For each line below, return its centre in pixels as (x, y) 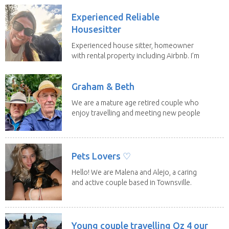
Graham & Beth (103, 86)
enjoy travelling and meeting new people (136, 113)
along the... (89, 123)
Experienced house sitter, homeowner (133, 45)
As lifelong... (91, 192)
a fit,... (81, 66)
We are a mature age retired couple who (135, 102)
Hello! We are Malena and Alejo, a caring (134, 172)
